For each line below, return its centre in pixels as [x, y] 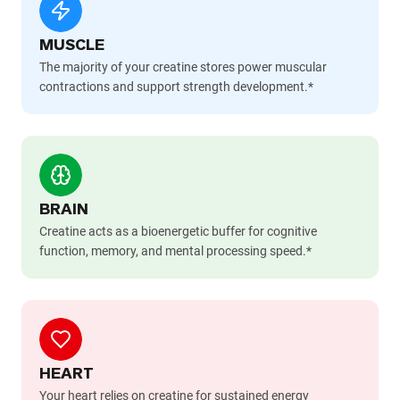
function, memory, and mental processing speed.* [175, 251]
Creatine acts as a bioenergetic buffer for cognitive [178, 232]
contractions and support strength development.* [176, 87]
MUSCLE [72, 45]
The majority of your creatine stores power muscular [183, 67]
